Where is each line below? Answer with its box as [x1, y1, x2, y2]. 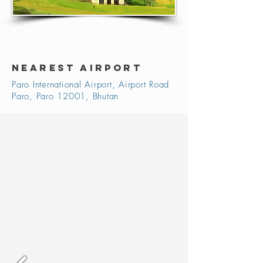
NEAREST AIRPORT [12, 62, 142, 73]
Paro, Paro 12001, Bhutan [12, 90, 119, 102]
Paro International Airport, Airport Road [12, 79, 169, 90]
